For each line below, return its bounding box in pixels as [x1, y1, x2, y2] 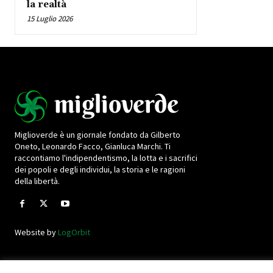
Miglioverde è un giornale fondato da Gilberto [15, 129, 180, 141]
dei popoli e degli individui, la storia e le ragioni [15, 164, 185, 175]
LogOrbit [58, 227, 90, 238]
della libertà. [15, 175, 60, 187]
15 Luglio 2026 [27, 13, 73, 24]
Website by [15, 227, 58, 238]
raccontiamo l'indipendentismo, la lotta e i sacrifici [15, 152, 197, 164]
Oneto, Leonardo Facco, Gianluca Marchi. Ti [15, 141, 171, 152]
